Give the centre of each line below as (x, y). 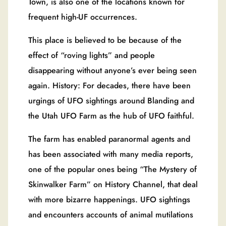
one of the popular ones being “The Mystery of (112, 169)
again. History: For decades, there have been (109, 85)
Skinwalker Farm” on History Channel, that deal (113, 184)
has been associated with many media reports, (111, 154)
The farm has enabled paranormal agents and (109, 139)
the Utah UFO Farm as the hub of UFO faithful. (111, 116)
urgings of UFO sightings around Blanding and (111, 100)
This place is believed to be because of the (105, 40)
